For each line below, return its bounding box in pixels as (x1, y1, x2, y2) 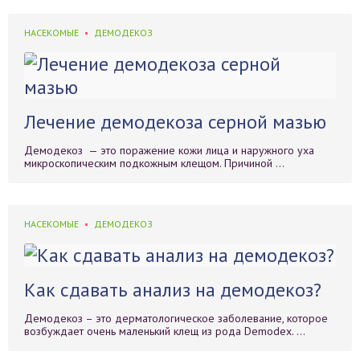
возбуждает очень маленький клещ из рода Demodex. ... (24, 324, 305, 338)
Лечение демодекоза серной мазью (24, 109, 326, 134)
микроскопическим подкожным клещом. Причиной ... (24, 156, 284, 170)
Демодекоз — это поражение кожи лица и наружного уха (24, 143, 314, 157)
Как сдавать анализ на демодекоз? (24, 277, 321, 302)
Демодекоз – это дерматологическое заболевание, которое (24, 311, 328, 325)
